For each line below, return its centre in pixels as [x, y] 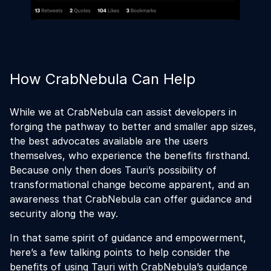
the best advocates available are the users [109, 141]
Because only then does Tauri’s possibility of [113, 170]
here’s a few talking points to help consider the [120, 252]
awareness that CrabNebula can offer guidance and [131, 199]
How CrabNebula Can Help [103, 79]
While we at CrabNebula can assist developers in [123, 112]
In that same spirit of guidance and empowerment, [128, 238]
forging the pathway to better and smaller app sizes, [133, 126]
